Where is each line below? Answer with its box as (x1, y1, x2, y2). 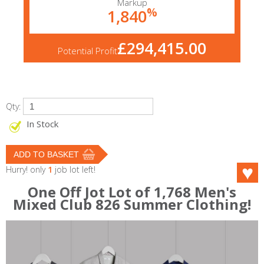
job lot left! (52, 164, 95, 175)
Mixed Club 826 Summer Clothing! (13, 194, 251, 214)
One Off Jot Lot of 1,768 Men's (28, 182, 236, 202)
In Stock (27, 118, 58, 130)
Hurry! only (6, 164, 48, 175)
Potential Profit (58, 45, 117, 57)
